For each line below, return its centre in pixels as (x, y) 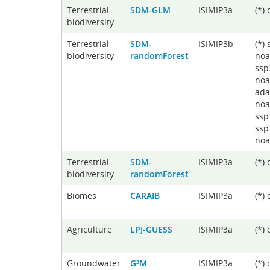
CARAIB (145, 196)
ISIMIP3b (216, 44)
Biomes (82, 196)
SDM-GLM (150, 10)
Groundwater (94, 263)
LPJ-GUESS (151, 229)
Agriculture (89, 229)
